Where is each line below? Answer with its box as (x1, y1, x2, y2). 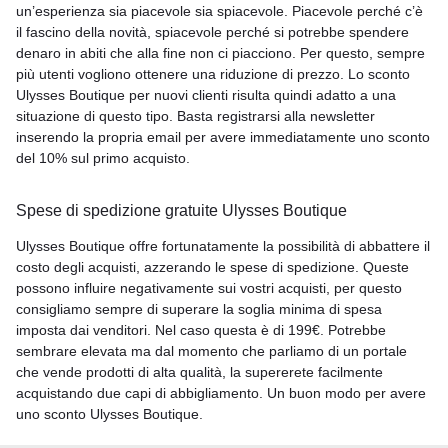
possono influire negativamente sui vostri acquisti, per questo (16, 280, 402, 296)
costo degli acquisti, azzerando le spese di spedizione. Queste (16, 259, 409, 275)
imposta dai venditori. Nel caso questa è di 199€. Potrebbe (16, 322, 386, 338)
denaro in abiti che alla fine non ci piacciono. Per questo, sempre (16, 45, 425, 61)
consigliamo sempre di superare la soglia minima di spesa (16, 301, 382, 317)
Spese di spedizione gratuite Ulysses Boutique (16, 202, 347, 219)
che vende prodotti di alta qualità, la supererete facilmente (16, 364, 383, 380)
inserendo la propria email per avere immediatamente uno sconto (16, 129, 430, 145)
